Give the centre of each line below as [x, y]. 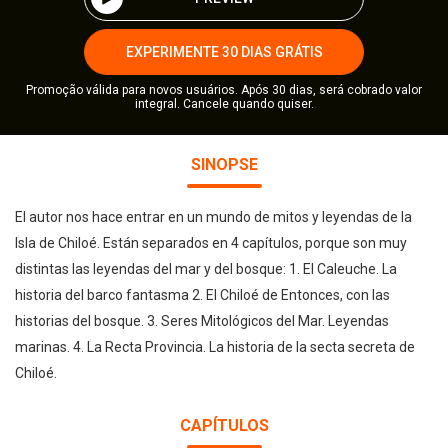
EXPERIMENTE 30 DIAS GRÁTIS [224, 51]
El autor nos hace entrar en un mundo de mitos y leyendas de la [213, 217]
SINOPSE [224, 164]
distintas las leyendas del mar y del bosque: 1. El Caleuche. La [206, 269]
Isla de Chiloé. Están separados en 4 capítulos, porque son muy [211, 243]
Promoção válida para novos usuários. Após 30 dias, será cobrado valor [224, 90]
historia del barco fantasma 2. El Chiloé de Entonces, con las [202, 295]
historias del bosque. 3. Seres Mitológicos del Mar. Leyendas [202, 321]
